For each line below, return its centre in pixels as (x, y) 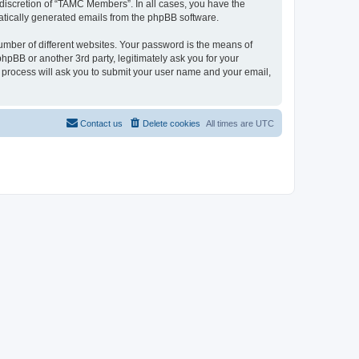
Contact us (101, 123)
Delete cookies (171, 123)
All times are (231, 123)
